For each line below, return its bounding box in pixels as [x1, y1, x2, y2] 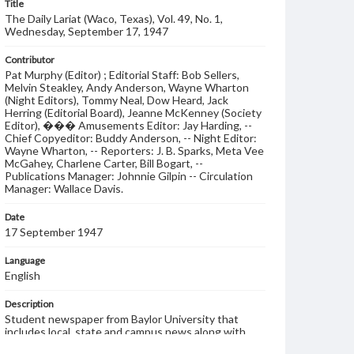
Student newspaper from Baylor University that [5, 312, 239, 326]
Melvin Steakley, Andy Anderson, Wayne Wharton [5, 81, 249, 94]
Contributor [5, 54, 55, 66]
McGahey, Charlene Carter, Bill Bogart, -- [5, 156, 203, 170]
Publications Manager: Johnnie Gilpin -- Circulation [5, 169, 253, 183]
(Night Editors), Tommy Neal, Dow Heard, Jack [5, 93, 228, 107]
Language [5, 254, 45, 266]
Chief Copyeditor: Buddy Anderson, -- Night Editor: [5, 131, 257, 145]
